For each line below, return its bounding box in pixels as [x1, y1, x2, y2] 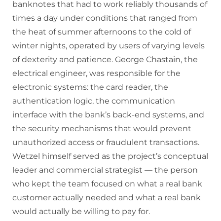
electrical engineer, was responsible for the [12, 69, 181, 78]
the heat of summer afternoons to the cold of [12, 27, 191, 37]
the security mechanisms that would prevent [12, 124, 191, 134]
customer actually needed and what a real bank [12, 193, 201, 203]
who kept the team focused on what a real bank [12, 179, 202, 189]
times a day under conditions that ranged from [12, 13, 197, 23]
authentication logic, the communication [12, 96, 175, 106]
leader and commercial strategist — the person [12, 165, 198, 175]
